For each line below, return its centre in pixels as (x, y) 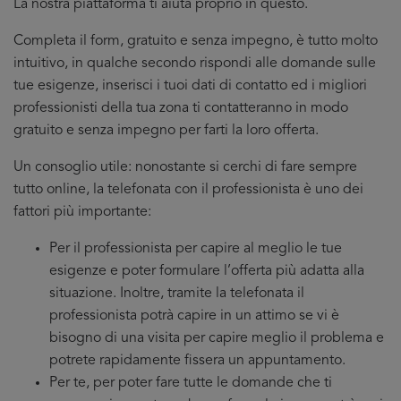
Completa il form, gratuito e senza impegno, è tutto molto (196, 41)
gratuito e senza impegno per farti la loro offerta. (166, 131)
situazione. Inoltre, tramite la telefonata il (177, 294)
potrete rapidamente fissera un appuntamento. (197, 361)
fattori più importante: (82, 212)
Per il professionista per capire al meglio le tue (196, 249)
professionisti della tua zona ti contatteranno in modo (181, 108)
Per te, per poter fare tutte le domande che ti (191, 383)
